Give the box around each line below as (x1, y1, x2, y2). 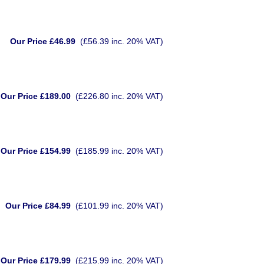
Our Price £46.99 (10, 37, 75, 46)
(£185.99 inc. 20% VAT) (71, 146, 168, 156)
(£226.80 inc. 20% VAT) (71, 91, 168, 101)
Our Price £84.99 (5, 201, 71, 210)
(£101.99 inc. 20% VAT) (71, 201, 168, 210)
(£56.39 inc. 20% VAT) (75, 37, 168, 46)
